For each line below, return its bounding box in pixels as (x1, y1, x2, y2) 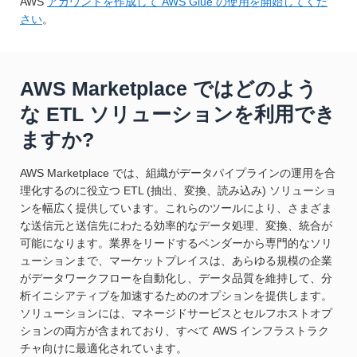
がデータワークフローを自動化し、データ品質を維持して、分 (20, 272, 332, 285)
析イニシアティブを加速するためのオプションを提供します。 (20, 289, 332, 303)
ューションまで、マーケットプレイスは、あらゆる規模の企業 (20, 254, 332, 268)
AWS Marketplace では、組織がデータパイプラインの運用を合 (20, 167, 335, 180)
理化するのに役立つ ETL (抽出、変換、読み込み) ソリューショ (20, 184, 336, 198)
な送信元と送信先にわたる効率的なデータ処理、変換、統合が (20, 219, 332, 233)
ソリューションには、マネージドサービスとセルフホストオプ (20, 307, 332, 320)
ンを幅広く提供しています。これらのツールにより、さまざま (20, 202, 332, 215)
